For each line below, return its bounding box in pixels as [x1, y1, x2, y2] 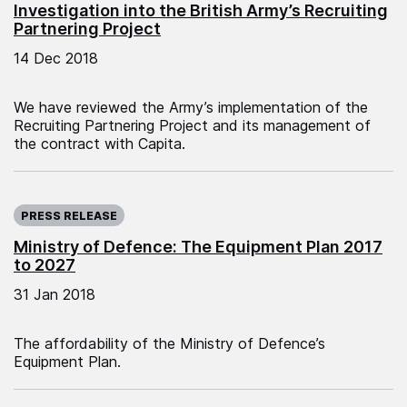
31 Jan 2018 [14, 284, 95, 303]
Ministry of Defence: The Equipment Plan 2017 [14, 236, 382, 256]
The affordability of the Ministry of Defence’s [14, 333, 325, 352]
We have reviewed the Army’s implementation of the [14, 97, 368, 116]
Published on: [14, 189, 104, 208]
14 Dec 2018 [14, 48, 98, 67]
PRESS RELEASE [21, 208, 117, 223]
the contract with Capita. [14, 134, 185, 153]
